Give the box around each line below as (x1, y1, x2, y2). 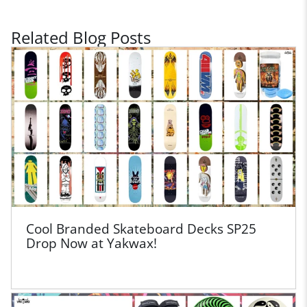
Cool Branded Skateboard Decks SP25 (26, 219, 257, 238)
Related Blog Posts (11, 25, 151, 49)
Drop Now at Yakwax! (26, 233, 158, 252)
